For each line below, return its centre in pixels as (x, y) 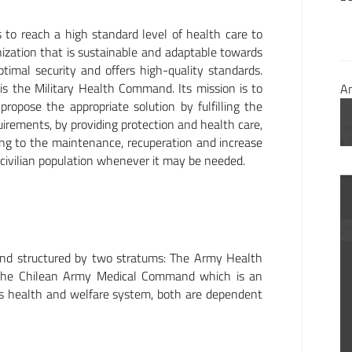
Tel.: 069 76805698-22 (110, 15)
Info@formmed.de (137, 33)
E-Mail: (69, 33)
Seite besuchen (89, 70)
